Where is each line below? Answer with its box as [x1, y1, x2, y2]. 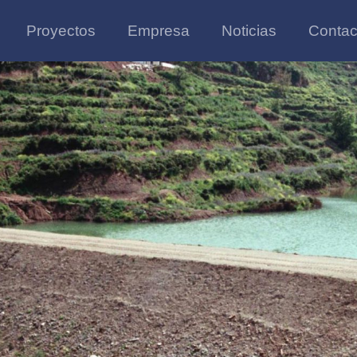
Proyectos [25, 22, 96, 39]
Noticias [221, 22, 277, 39]
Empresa [127, 22, 190, 39]
